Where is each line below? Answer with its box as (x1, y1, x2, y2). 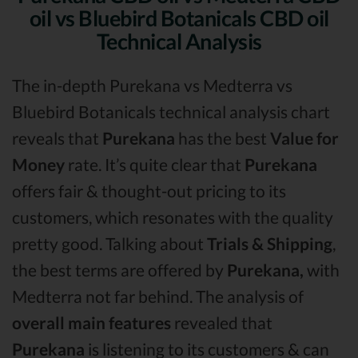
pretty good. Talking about (12, 233, 207, 254)
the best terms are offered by (12, 260, 227, 280)
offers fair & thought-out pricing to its (12, 181, 286, 201)
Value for (270, 128, 339, 149)
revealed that (171, 312, 272, 333)
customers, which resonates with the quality (12, 207, 333, 228)
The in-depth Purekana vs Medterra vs (12, 75, 292, 96)
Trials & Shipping (207, 233, 332, 254)
